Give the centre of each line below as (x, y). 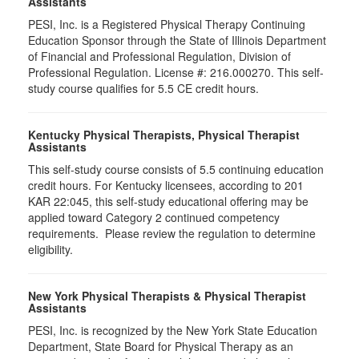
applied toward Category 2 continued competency (154, 218)
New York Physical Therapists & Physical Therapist (167, 296)
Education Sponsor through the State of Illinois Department (177, 40)
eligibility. (52, 250)
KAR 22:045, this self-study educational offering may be (168, 202)
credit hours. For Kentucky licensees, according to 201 (166, 186)
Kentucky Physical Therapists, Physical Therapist (164, 135)
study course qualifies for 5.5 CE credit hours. (143, 89)
